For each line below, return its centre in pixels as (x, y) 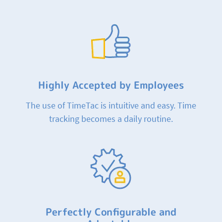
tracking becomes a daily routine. (111, 118)
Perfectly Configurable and (111, 211)
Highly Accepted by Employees (111, 84)
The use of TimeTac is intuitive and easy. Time (111, 105)
